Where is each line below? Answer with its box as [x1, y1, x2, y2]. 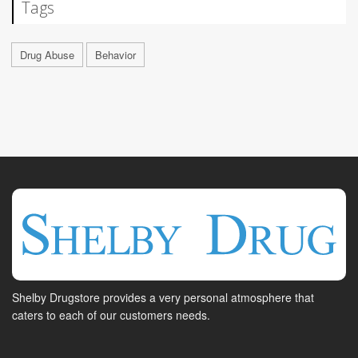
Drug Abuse [20, 47, 74, 63]
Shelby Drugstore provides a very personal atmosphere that [12, 289, 314, 306]
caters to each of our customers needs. [12, 307, 210, 324]
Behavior [95, 47, 136, 63]
